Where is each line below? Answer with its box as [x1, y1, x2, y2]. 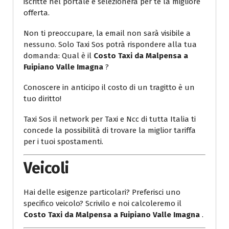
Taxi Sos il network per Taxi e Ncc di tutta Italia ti [24, 114, 196, 124]
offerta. [24, 8, 50, 17]
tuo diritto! [24, 94, 61, 103]
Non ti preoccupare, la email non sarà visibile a [24, 28, 191, 38]
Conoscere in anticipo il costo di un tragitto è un [24, 82, 195, 92]
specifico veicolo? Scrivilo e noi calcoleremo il [24, 199, 181, 209]
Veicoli [24, 159, 69, 178]
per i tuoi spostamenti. [24, 136, 103, 146]
